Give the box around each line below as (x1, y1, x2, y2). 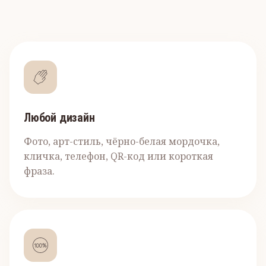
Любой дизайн (24, 110, 95, 125)
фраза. (24, 164, 55, 178)
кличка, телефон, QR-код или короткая (24, 150, 213, 163)
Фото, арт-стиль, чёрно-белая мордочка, (24, 135, 220, 148)
